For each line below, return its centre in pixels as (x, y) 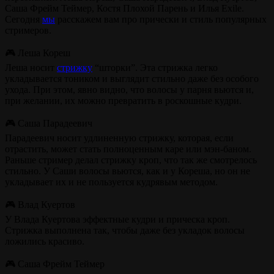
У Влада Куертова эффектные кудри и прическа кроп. (117, 219)
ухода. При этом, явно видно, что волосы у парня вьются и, (129, 89)
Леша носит (31, 67)
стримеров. (28, 30)
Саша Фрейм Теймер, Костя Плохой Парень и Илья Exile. (124, 8)
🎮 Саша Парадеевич (49, 123)
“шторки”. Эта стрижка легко (155, 67)
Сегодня (24, 19)
